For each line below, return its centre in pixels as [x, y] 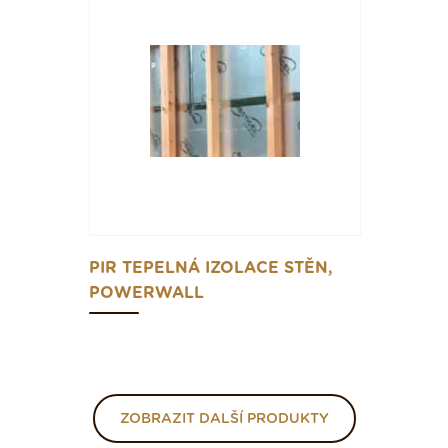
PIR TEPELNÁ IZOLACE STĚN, [211, 268]
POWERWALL [146, 293]
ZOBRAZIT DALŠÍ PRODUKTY [224, 419]
